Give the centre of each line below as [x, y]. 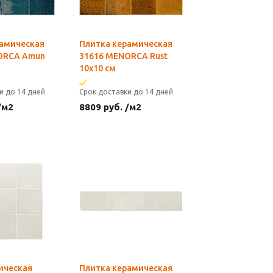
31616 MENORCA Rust [123, 56]
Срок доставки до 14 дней [126, 92]
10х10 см [97, 68]
